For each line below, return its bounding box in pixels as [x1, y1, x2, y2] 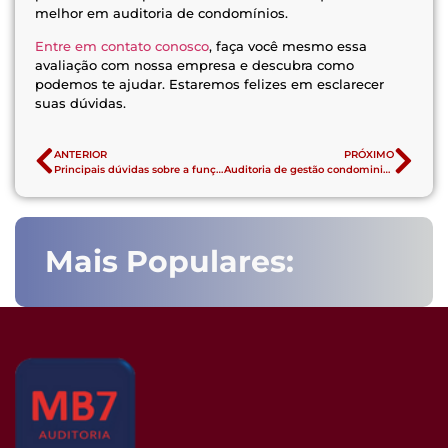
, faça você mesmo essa [209, 37, 367, 54]
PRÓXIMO [344, 148, 394, 162]
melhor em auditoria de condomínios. [35, 4, 288, 21]
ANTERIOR [54, 148, 107, 162]
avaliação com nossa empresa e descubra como [35, 56, 354, 73]
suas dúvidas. [35, 94, 130, 111]
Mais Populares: [45, 243, 294, 281]
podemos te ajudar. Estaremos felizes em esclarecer [35, 75, 384, 92]
